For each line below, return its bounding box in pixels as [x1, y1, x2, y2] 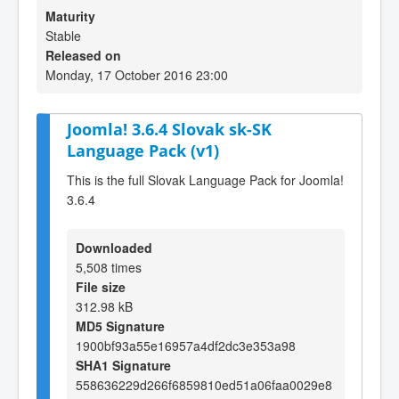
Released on [45, 46, 121, 64]
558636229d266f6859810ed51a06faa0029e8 [76, 375, 332, 394]
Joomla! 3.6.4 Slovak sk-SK [67, 118, 272, 140]
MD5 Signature [76, 316, 165, 335]
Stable [45, 27, 81, 45]
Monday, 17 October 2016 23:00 [45, 66, 228, 84]
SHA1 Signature [76, 355, 171, 374]
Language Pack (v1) [67, 140, 219, 161]
